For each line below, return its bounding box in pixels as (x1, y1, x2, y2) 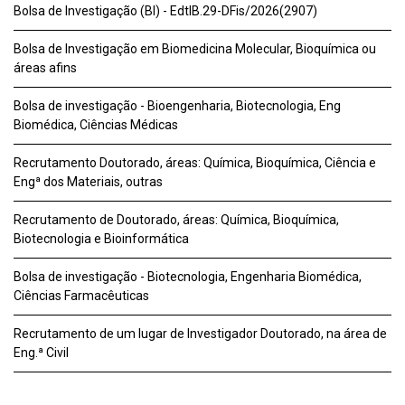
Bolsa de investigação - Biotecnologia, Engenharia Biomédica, (14, 269, 362, 284)
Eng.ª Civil (14, 345, 69, 360)
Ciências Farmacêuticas (14, 288, 149, 303)
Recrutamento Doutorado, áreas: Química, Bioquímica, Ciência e (14, 155, 376, 170)
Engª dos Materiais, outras (14, 174, 163, 189)
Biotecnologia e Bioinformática (14, 231, 189, 246)
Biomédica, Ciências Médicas (14, 118, 178, 132)
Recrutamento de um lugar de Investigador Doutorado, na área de (14, 326, 387, 341)
